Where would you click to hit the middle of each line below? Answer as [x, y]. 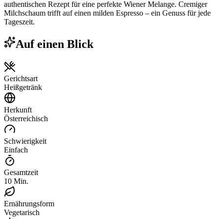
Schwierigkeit [25, 141]
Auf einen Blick [55, 44]
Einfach [16, 150]
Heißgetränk [23, 87]
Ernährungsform [29, 203]
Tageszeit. [19, 22]
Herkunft [18, 109]
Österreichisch [26, 118]
